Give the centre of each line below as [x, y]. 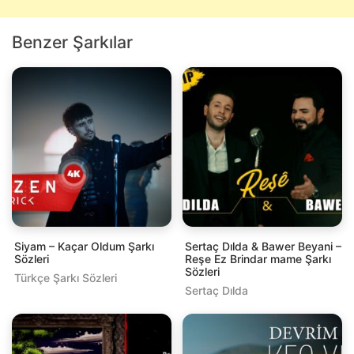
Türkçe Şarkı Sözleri [66, 277]
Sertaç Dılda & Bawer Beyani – [263, 246]
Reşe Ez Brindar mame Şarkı [258, 258]
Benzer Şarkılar [72, 41]
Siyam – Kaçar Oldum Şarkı [84, 246]
